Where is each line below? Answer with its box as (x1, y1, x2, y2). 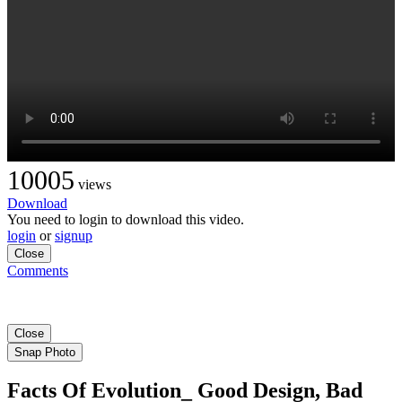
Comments (7, 262, 68, 278)
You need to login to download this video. (7, 211, 244, 227)
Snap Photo (14, 345, 75, 359)
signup (55, 227, 92, 243)
